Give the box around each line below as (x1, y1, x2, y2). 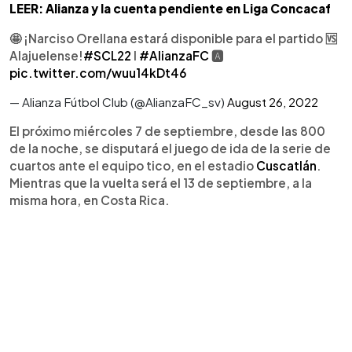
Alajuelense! (9, 48, 83, 64)
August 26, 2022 (227, 94, 318, 110)
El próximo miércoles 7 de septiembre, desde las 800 (9, 123, 325, 139)
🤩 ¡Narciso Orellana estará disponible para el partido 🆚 (9, 31, 337, 46)
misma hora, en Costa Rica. (9, 192, 170, 208)
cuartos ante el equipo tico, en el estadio (9, 158, 256, 174)
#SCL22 (83, 48, 131, 64)
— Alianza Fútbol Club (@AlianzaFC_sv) (9, 94, 227, 110)
